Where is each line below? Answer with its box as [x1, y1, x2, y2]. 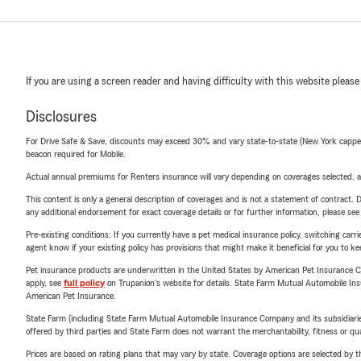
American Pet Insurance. [26, 290, 116, 301]
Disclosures [26, 108, 97, 125]
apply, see [26, 277, 64, 288]
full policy [64, 277, 105, 288]
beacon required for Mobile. [26, 148, 126, 159]
